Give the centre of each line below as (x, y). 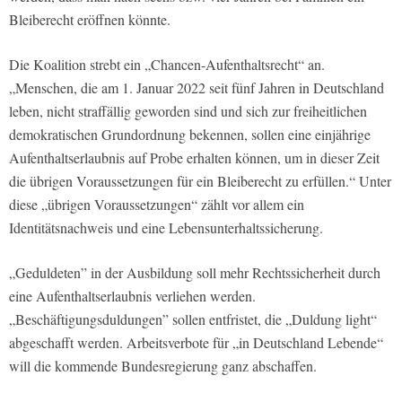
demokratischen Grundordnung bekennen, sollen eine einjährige (190, 134)
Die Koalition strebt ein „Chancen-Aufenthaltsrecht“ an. (167, 64)
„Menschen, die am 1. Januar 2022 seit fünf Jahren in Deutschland (197, 87)
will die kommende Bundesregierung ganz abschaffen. (163, 365)
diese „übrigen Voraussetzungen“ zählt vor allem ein (157, 204)
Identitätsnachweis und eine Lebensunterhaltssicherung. (166, 227)
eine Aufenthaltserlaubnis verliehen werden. (132, 295)
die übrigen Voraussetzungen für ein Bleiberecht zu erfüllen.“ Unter (200, 180)
